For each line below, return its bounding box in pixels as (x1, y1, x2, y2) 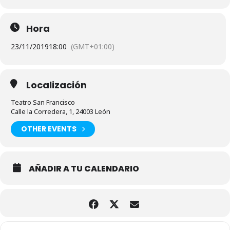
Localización (26, 78, 87, 91)
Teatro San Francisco (11, 97, 75, 107)
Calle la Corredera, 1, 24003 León (11, 106, 110, 116)
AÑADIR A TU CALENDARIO (29, 162, 139, 175)
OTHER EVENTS (21, 124, 76, 135)
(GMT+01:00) (71, 41, 114, 51)
